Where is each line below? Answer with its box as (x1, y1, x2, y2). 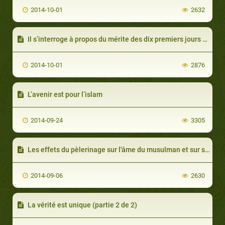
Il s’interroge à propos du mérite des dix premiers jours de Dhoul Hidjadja (26, 35, 202, 43)
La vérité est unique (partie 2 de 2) (26, 200, 137, 209)
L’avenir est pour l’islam (26, 90, 102, 98)
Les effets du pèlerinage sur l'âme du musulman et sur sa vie (26, 145, 205, 154)
